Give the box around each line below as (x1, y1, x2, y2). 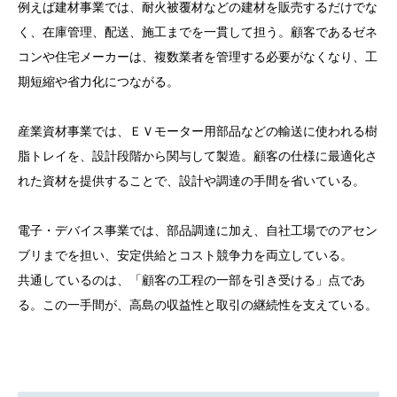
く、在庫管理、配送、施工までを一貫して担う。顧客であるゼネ (18, 25, 378, 39)
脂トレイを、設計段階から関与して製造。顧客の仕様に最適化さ (18, 149, 378, 163)
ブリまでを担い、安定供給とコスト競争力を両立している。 (18, 248, 353, 262)
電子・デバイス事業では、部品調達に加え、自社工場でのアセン (18, 223, 378, 237)
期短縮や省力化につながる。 (18, 74, 179, 89)
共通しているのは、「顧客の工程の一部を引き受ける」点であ (18, 273, 365, 287)
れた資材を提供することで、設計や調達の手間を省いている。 (18, 174, 365, 188)
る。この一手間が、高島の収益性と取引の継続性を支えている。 (18, 298, 378, 312)
